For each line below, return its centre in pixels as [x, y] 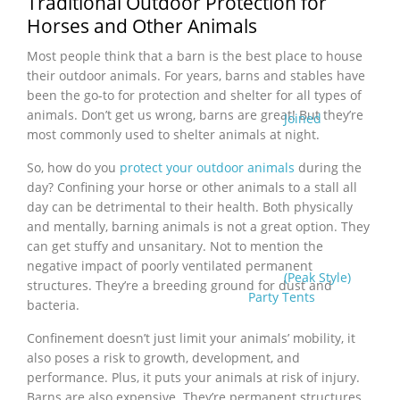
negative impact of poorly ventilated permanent [170, 266]
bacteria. [53, 305]
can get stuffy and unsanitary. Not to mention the [175, 246]
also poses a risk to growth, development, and [163, 358]
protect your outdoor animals [207, 168]
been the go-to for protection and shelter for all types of [194, 96]
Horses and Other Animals [142, 26]
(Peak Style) [317, 277]
